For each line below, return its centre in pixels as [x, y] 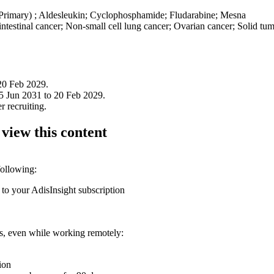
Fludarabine [192, 15]
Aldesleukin [62, 15]
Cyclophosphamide [127, 15]
